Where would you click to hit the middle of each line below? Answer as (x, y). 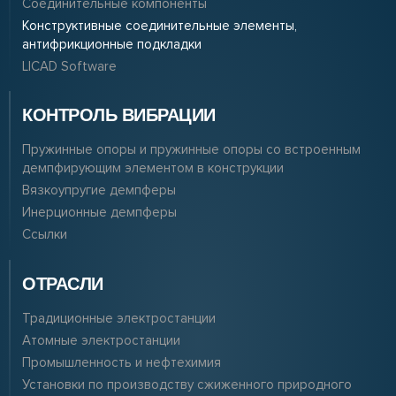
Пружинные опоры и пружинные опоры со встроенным (191, 150)
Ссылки (45, 235)
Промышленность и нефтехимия (122, 363)
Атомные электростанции (101, 341)
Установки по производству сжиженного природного (187, 385)
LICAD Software (69, 67)
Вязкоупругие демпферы (99, 190)
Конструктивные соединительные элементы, (160, 26)
